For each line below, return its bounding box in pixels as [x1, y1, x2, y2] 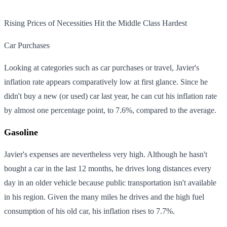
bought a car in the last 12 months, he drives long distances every [4, 164, 211, 173]
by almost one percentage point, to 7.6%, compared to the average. [4, 105, 216, 115]
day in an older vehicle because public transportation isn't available [4, 178, 216, 187]
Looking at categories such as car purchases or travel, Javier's [4, 63, 199, 72]
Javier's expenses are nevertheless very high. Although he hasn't [4, 149, 207, 159]
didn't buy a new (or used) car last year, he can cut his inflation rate [4, 91, 217, 100]
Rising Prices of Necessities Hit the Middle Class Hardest [4, 18, 187, 27]
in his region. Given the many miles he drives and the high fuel [4, 192, 204, 201]
